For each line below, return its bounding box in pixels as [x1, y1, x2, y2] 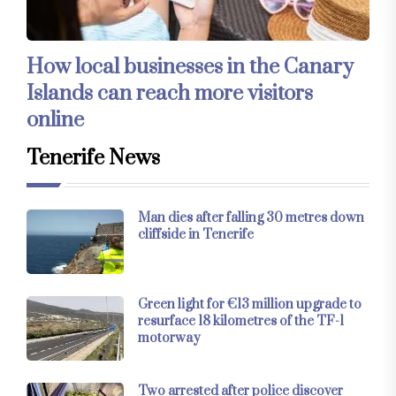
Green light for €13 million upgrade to [138, 295, 362, 313]
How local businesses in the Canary [27, 53, 354, 80]
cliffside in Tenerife [138, 225, 254, 243]
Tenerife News [27, 144, 160, 171]
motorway [138, 329, 201, 346]
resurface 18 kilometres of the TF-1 [138, 312, 344, 330]
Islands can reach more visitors [27, 80, 313, 107]
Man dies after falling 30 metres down [138, 209, 364, 226]
